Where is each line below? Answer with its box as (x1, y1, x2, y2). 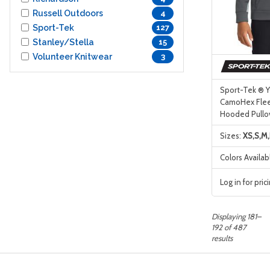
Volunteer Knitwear (33, 51, 112, 61)
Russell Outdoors (33, 8, 103, 18)
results (212, 233, 233, 243)
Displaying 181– (212, 211, 261, 221)
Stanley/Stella (33, 37, 94, 47)
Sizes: (219, 131, 243, 141)
